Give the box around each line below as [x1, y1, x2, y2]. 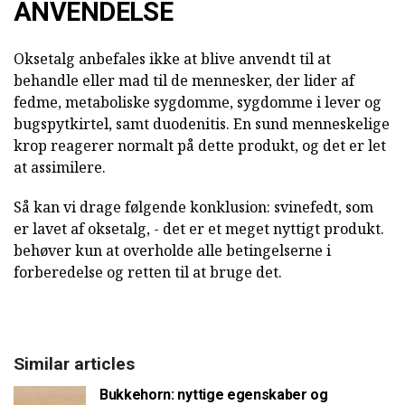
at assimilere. [14, 157, 106, 178]
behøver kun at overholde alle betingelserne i [14, 240, 331, 261]
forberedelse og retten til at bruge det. [14, 262, 282, 283]
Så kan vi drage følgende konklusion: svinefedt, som [14, 197, 373, 218]
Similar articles [14, 353, 135, 375]
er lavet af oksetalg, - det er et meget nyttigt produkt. [14, 219, 384, 240]
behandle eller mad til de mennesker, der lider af [14, 71, 354, 91]
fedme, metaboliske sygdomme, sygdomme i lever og [14, 92, 381, 113]
